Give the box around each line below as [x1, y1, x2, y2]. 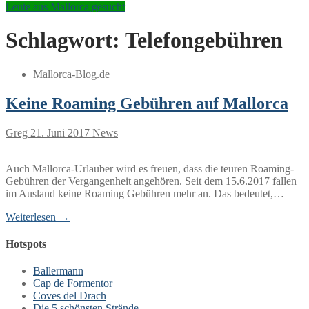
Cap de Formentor [33, 277, 112, 290]
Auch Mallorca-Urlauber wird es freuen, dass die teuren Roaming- [6, 162, 294, 175]
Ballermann [33, 265, 83, 277]
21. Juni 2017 [30, 126, 90, 139]
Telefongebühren [125, 28, 283, 53]
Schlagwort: [6, 28, 125, 53]
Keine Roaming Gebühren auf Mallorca [6, 94, 288, 112]
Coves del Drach [33, 290, 106, 302]
